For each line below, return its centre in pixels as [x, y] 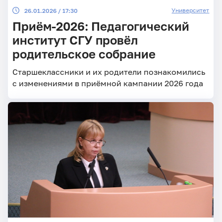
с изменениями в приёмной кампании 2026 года [108, 83]
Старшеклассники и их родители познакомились [109, 72]
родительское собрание [84, 54]
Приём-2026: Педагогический [101, 27]
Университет [191, 10]
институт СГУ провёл [75, 40]
